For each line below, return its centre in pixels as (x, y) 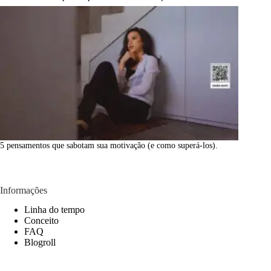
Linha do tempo (54, 210)
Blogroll (40, 243)
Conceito (41, 221)
